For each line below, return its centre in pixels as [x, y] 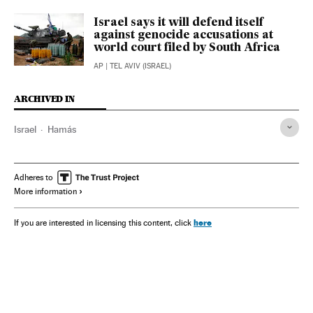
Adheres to [34, 177]
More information [45, 191]
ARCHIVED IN [44, 99]
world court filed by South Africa [187, 48]
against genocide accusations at [183, 35]
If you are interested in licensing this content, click [104, 223]
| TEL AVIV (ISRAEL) [137, 66]
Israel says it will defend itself [179, 23]
